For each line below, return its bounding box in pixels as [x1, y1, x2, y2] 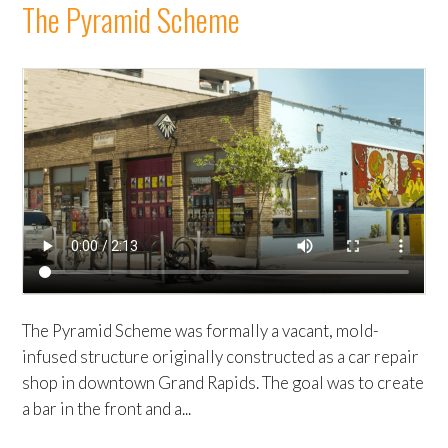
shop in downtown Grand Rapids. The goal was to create [22, 371, 425, 393]
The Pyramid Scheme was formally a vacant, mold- [22, 319, 380, 341]
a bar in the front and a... [22, 397, 192, 419]
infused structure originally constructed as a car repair [22, 345, 420, 367]
